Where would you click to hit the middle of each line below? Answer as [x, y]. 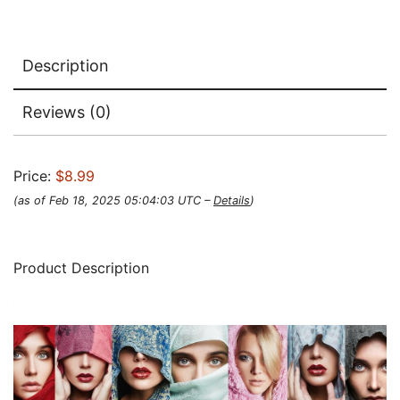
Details [232, 201]
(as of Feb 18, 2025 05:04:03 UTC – [113, 201]
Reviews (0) [67, 112]
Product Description [81, 268]
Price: [34, 176]
